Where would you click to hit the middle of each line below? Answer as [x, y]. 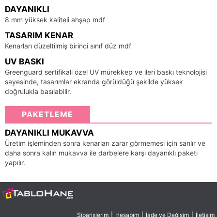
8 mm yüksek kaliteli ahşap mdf [55, 20]
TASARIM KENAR [39, 36]
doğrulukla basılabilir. [38, 92]
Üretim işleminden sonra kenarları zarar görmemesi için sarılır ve [105, 143]
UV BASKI [24, 62]
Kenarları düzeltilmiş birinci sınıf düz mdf [68, 46]
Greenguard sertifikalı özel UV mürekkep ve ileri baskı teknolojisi [106, 72]
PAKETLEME [47, 115]
